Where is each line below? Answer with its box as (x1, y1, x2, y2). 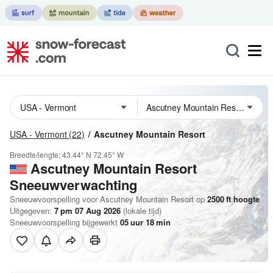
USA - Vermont (10, 128, 67, 140)
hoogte (231, 193, 260, 205)
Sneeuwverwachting (10, 175, 137, 194)
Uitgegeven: (10, 205, 54, 216)
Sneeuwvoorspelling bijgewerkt (10, 216, 120, 228)
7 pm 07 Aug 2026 (54, 205, 121, 216)
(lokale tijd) (121, 205, 161, 216)
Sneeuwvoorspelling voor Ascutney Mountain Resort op (10, 193, 205, 205)
